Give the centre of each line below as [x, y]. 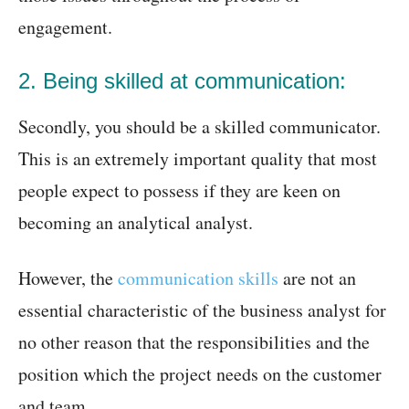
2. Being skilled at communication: [182, 81]
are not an [317, 278]
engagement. [65, 27]
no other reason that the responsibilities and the [194, 342]
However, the [68, 278]
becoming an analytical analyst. [136, 222]
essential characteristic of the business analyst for [202, 310]
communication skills [198, 278]
